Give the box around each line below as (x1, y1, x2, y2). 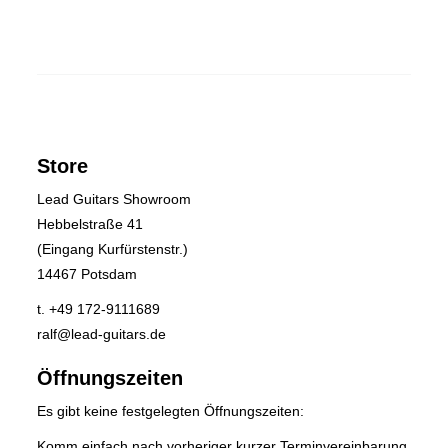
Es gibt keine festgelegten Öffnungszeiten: (37, 403, 305, 419)
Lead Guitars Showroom (37, 191, 192, 207)
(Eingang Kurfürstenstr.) (37, 241, 189, 257)
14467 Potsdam (37, 266, 138, 282)
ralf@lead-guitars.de (37, 326, 167, 342)
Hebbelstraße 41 (37, 216, 144, 232)
